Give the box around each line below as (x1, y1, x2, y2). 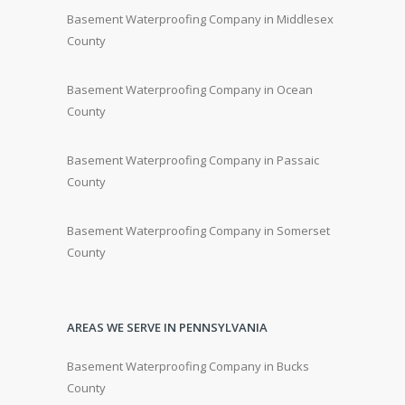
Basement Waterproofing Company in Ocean (67, 80, 313, 98)
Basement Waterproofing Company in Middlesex (67, 10, 334, 27)
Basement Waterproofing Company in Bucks (67, 357, 309, 374)
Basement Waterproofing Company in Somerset (67, 221, 330, 239)
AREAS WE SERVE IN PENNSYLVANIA (67, 318, 268, 335)
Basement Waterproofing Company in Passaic (67, 151, 319, 168)
